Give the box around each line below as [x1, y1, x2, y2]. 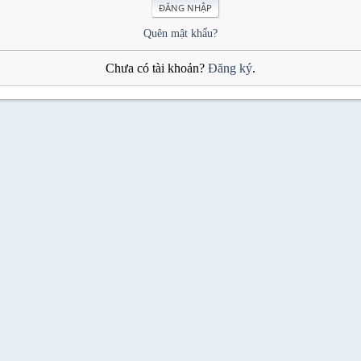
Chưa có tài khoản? [106, 60, 208, 75]
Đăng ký [208, 60, 252, 75]
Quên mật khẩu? [143, 26, 218, 39]
